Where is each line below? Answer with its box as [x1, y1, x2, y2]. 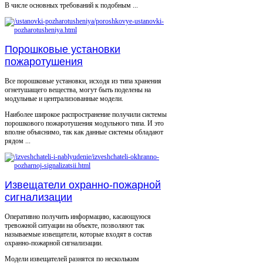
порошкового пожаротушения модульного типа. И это [5, 119, 164, 128]
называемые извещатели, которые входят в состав [5, 230, 152, 239]
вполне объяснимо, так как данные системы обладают [5, 128, 163, 137]
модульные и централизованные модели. [5, 95, 123, 103]
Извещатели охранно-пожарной [5, 179, 161, 191]
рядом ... [5, 137, 31, 146]
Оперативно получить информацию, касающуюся [5, 213, 151, 221]
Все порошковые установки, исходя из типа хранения [5, 77, 161, 86]
